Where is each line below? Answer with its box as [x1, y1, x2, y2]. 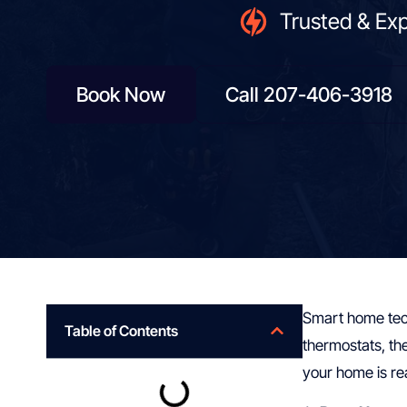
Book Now [76, 82, 165, 106]
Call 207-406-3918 [225, 82, 392, 106]
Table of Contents [65, 321, 178, 340]
